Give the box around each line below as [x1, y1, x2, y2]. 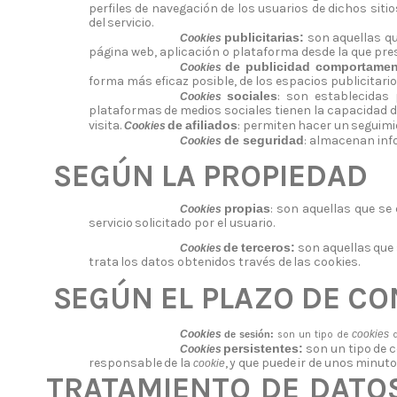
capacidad [326, 103, 387, 119]
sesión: [238, 328, 274, 339]
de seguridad [223, 133, 304, 148]
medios [180, 103, 222, 119]
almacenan [308, 133, 375, 149]
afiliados [185, 118, 238, 133]
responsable [88, 354, 162, 370]
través [237, 254, 276, 270]
